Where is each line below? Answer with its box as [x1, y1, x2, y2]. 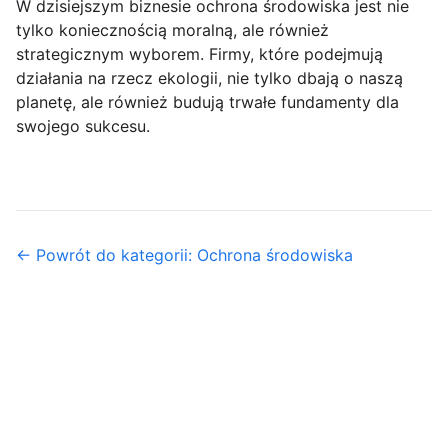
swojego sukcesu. [16, 116, 150, 136]
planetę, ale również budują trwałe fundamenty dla [16, 92, 399, 112]
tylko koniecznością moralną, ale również [16, 20, 329, 40]
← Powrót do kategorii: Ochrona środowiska [16, 245, 353, 265]
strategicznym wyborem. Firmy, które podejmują [16, 44, 383, 64]
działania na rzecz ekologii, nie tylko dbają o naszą [16, 68, 403, 88]
